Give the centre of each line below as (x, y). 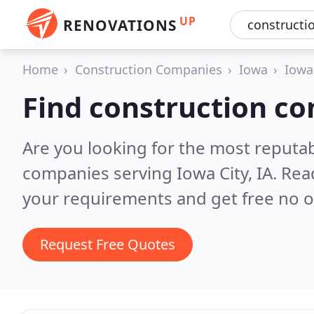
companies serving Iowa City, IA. (152, 173)
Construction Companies (149, 69)
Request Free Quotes (108, 244)
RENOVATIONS (120, 25)
